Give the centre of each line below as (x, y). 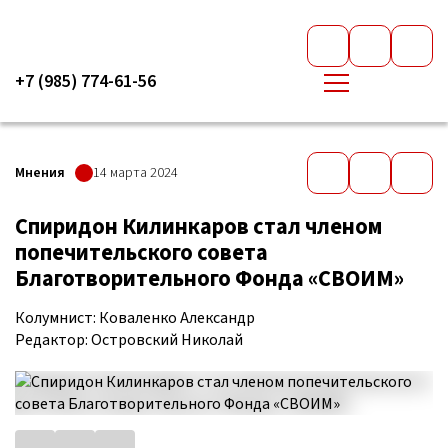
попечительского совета (141, 253)
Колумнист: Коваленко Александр (135, 318)
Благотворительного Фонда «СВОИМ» (209, 279)
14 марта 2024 (135, 172)
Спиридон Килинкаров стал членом (198, 227)
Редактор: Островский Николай (129, 340)
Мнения (40, 172)
